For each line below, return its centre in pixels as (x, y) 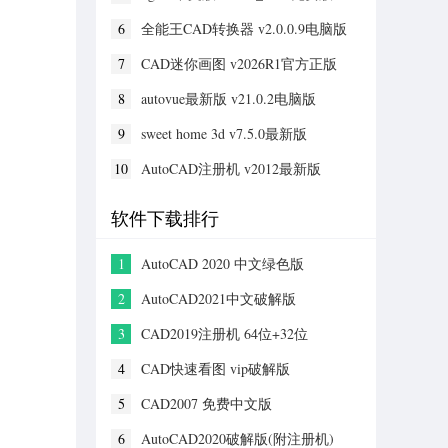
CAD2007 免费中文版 (206, 403)
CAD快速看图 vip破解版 (215, 368)
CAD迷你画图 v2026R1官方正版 (239, 63)
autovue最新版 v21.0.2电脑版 (228, 98)
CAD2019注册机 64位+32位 (224, 333)
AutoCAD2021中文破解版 (218, 298)
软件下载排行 (165, 218)
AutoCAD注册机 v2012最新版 (231, 168)
